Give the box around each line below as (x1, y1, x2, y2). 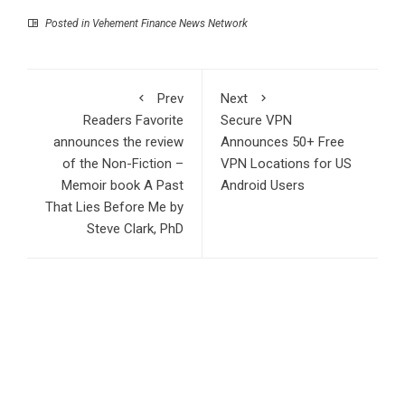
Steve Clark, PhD (87, 220, 184, 237)
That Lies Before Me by (45, 198, 184, 215)
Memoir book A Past (61, 176, 184, 193)
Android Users (221, 176, 305, 193)
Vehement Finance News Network (92, 16, 248, 30)
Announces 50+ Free (221, 133, 344, 150)
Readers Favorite (83, 111, 184, 128)
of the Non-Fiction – (62, 155, 184, 172)
